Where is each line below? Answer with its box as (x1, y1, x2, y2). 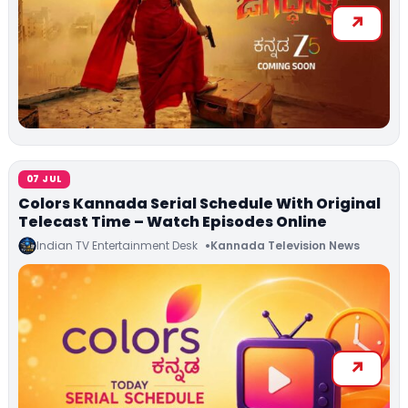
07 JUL (26, 171, 63, 186)
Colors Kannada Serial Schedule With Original (18, 192, 381, 214)
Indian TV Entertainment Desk (36, 237, 198, 253)
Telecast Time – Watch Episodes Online (18, 210, 327, 232)
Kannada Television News (210, 238, 360, 254)
